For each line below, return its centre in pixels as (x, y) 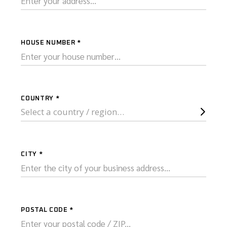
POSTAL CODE (45, 210)
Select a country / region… (73, 112)
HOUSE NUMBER (49, 43)
